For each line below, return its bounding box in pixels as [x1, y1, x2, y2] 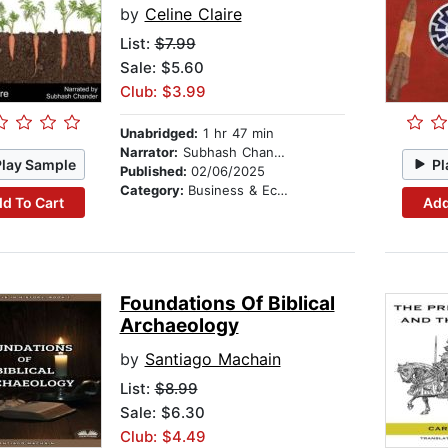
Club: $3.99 [119, 82, 206, 102]
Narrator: [119, 144, 178, 161]
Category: [119, 182, 188, 199]
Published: [119, 163, 191, 180]
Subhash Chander [177, 144, 274, 161]
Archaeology [119, 314, 239, 338]
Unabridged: [119, 125, 198, 142]
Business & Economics [187, 182, 277, 199]
